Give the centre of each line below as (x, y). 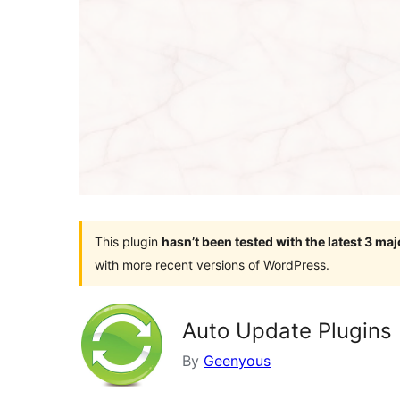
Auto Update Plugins (287, 330)
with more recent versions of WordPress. (212, 264)
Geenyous (237, 360)
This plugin (128, 241)
